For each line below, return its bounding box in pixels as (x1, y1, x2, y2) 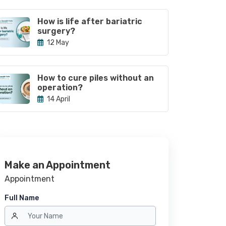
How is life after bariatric (37, 17, 142, 26)
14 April (45, 95, 70, 103)
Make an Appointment (5, 159, 110, 171)
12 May (45, 38, 69, 47)
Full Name (5, 194, 39, 202)
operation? (37, 83, 83, 92)
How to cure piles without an (37, 73, 154, 83)
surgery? (37, 26, 75, 36)
